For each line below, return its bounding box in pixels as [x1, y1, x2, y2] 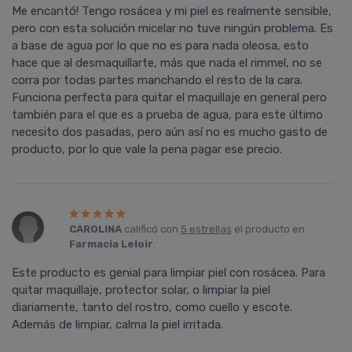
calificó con [121, 223, 181, 236]
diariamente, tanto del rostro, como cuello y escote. [12, 300, 292, 315]
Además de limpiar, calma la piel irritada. [12, 317, 223, 332]
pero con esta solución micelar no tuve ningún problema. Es [12, 21, 333, 36]
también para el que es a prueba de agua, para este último [12, 108, 323, 123]
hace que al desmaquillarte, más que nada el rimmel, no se [12, 56, 322, 71]
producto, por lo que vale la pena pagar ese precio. [12, 142, 282, 157]
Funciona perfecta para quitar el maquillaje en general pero [12, 90, 327, 105]
